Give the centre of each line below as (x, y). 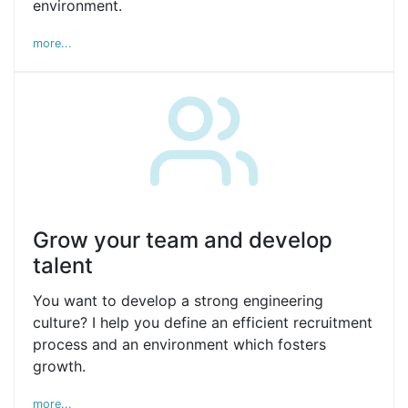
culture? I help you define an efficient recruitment (203, 322)
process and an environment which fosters (179, 344)
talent (63, 265)
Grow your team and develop (183, 240)
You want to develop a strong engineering (178, 301)
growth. (59, 366)
